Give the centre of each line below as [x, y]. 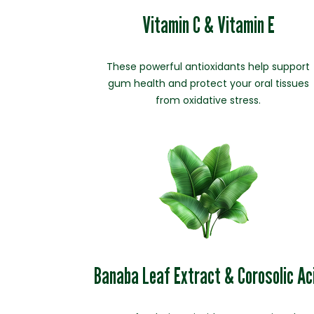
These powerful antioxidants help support [209, 67]
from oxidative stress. [209, 100]
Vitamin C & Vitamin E [208, 25]
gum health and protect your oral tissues [208, 83]
